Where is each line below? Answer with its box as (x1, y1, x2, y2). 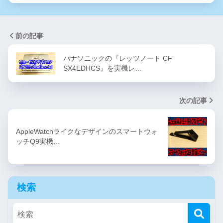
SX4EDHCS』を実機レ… (63, 64, 142, 73)
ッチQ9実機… (16, 137, 60, 146)
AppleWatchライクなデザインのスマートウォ (16, 127, 158, 136)
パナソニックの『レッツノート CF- (63, 54, 175, 63)
